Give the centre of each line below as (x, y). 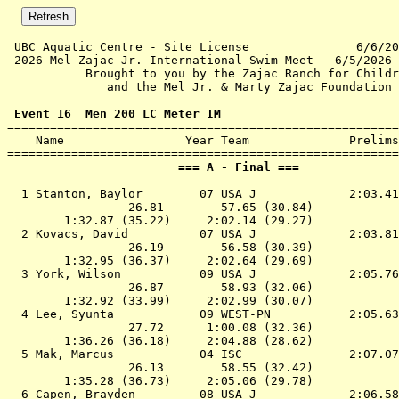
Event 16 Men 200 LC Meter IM (114, 114)
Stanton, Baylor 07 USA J (189, 194)
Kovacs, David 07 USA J (189, 234)
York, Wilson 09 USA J (189, 274)
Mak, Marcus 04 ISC (189, 354)
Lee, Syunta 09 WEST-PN (189, 314)
